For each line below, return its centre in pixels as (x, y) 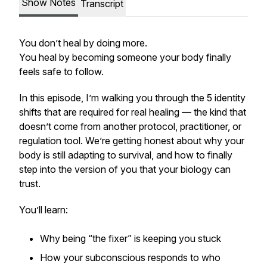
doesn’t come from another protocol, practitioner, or (130, 126)
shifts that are (49, 112)
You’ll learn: (44, 210)
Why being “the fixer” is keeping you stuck (131, 238)
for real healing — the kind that (180, 112)
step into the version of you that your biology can (125, 169)
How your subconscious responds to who (130, 257)
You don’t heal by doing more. (83, 43)
